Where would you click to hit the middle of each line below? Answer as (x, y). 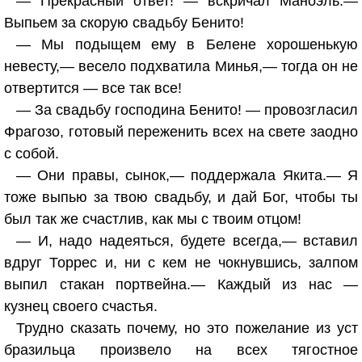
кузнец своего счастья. (81, 306)
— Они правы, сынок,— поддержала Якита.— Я (187, 175)
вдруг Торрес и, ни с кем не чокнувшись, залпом (181, 263)
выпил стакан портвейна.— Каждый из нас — (181, 284)
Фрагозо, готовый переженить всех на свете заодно (181, 132)
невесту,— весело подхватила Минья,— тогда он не (181, 66)
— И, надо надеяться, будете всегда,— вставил (187, 241)
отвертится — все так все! (93, 88)
